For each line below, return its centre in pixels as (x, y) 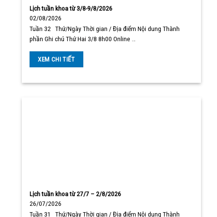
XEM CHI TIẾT (56, 59)
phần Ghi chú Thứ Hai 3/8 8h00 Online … (83, 39)
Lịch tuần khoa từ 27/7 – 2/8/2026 (76, 194)
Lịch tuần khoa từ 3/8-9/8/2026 (71, 8)
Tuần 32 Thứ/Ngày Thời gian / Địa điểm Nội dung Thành (105, 29)
